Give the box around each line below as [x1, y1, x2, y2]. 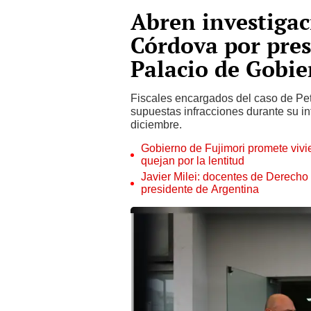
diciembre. [131, 118, 182, 131]
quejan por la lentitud [141, 154, 244, 167]
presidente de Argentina [141, 183, 259, 196]
